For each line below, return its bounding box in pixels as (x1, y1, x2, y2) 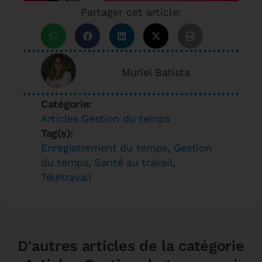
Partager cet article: (81, 6, 181, 19)
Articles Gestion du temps (41, 112, 170, 125)
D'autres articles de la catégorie (18, 237, 244, 254)
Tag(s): (41, 126, 73, 139)
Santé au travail (94, 156, 173, 168)
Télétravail (41, 170, 92, 183)
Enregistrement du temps (41, 141, 168, 154)
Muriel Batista (122, 66, 190, 79)
